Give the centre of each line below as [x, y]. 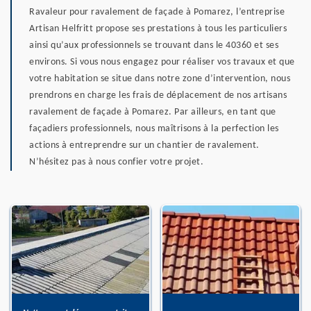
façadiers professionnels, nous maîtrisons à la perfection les [154, 128]
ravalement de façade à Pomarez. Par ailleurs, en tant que [153, 112]
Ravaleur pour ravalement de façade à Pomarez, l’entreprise [157, 12]
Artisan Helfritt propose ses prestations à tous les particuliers [158, 28]
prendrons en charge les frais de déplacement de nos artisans [158, 95]
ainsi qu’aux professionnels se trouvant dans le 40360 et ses [154, 45]
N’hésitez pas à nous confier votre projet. [116, 162]
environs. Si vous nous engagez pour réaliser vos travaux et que [162, 62]
